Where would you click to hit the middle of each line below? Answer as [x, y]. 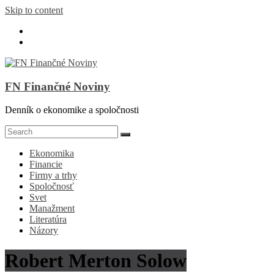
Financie [46, 165]
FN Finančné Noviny [57, 86]
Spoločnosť [52, 187]
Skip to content [34, 10]
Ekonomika [52, 154]
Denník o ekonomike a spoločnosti [72, 110]
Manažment [52, 209]
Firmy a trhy [53, 176]
